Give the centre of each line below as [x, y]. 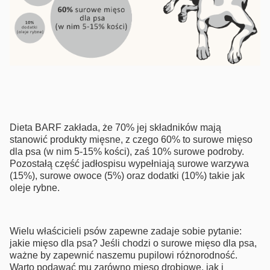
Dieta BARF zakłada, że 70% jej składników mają [115, 128]
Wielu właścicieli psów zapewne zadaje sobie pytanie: [126, 231]
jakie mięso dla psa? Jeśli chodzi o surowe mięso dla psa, [133, 243]
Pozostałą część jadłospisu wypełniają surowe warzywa [129, 164]
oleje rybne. [35, 188]
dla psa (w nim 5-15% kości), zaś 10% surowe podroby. [127, 152]
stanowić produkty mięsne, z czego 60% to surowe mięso [131, 140]
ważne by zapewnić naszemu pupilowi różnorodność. [124, 256]
